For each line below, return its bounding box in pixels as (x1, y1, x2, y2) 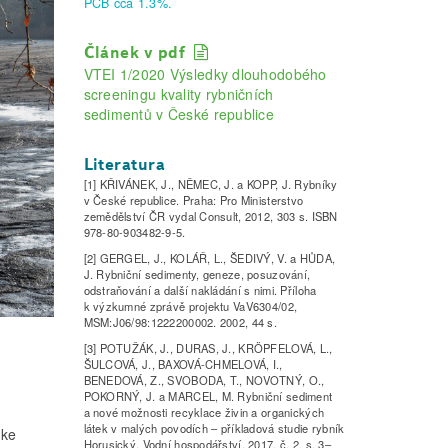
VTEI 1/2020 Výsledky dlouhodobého (83, 64, 327, 85)
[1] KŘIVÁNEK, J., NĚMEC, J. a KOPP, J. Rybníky (83, 176, 338, 193)
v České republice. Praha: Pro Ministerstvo (83, 192, 304, 209)
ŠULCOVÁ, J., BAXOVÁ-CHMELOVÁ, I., (83, 356, 283, 373)
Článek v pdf (83, 43, 195, 62)
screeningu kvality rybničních (83, 84, 274, 105)
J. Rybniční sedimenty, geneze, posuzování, (83, 266, 311, 283)
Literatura (83, 155, 166, 175)
